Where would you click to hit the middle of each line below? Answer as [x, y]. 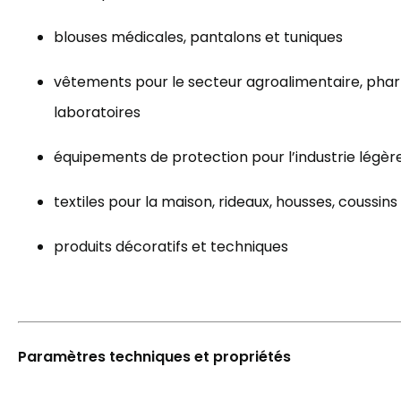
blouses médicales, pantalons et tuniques [198, 37]
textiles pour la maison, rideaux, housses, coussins [226, 202]
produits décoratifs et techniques [171, 247]
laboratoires [97, 112]
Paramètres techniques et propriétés [154, 357]
